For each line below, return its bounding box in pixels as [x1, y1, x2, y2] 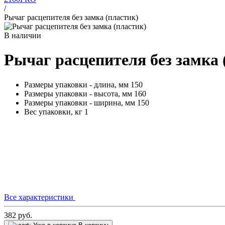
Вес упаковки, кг [24, 107, 82, 116]
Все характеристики [4, 192, 75, 201]
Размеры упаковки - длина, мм [24, 80, 129, 89]
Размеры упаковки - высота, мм [24, 89, 132, 98]
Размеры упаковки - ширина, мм [24, 98, 135, 107]
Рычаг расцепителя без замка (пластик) [4, 13, 138, 22]
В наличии [4, 31, 41, 40]
